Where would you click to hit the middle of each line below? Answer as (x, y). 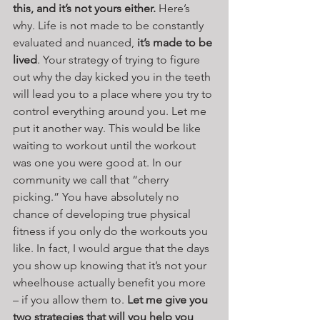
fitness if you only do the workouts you (112, 231)
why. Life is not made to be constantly (110, 25)
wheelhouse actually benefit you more (111, 282)
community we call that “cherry (92, 179)
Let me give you (169, 299)
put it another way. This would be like (108, 128)
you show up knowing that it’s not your (111, 265)
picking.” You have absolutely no (97, 196)
